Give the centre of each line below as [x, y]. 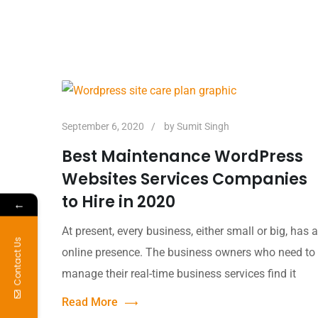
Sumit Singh [203, 126]
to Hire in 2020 [119, 202]
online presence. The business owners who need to [188, 252]
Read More [90, 302]
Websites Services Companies [185, 179]
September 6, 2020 [103, 126]
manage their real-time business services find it [179, 273]
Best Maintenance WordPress [182, 156]
